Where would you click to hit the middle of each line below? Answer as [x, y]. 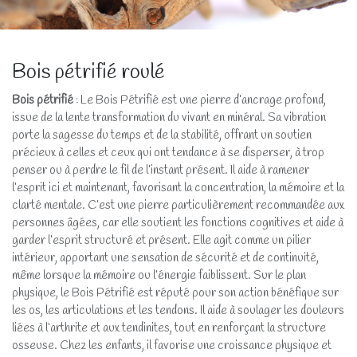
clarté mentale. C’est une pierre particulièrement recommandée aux [178, 205]
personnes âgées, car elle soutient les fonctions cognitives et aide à [178, 223]
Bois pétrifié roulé [88, 72]
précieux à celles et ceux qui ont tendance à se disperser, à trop [168, 153]
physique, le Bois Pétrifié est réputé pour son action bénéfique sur [175, 293]
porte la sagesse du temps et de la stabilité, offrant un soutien [162, 135]
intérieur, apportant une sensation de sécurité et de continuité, [165, 258]
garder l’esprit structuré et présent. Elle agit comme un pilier [161, 240]
